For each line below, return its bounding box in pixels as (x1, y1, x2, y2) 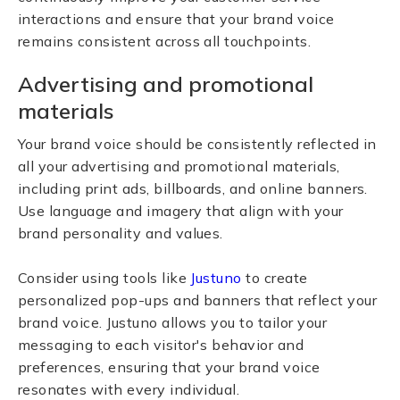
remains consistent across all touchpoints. (18, 32, 312, 50)
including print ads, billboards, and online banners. (18, 179, 368, 197)
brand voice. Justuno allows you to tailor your (18, 313, 328, 331)
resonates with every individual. (18, 380, 240, 398)
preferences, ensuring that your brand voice (18, 358, 321, 376)
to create (241, 269, 308, 287)
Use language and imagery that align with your (18, 202, 344, 220)
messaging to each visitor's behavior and (18, 336, 304, 354)
